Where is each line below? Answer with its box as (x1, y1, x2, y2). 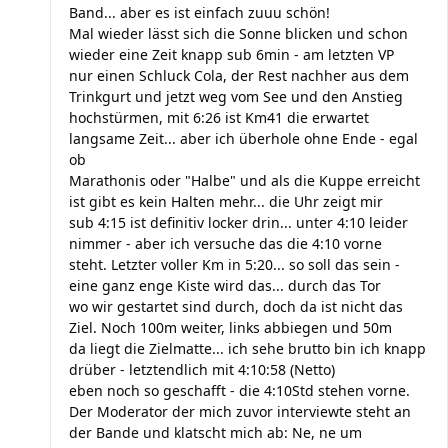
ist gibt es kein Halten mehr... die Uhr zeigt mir (69, 192, 383, 211)
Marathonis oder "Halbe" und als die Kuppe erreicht (69, 171, 420, 190)
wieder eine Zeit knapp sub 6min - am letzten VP (69, 45, 394, 64)
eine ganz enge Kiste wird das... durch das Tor (69, 276, 381, 295)
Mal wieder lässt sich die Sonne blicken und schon (69, 24, 408, 43)
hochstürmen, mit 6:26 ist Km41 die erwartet (69, 108, 369, 127)
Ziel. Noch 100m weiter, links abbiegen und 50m (69, 318, 392, 337)
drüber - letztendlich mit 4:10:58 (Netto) (69, 360, 335, 379)
